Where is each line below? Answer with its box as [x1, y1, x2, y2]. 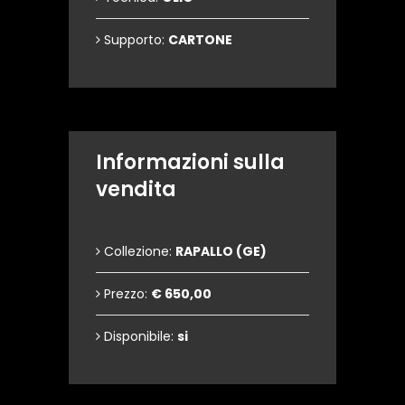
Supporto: [100, 31, 168, 50]
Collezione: [100, 242, 175, 261]
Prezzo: [100, 285, 151, 304]
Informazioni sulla [96, 148, 285, 177]
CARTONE [168, 31, 232, 50]
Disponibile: [100, 327, 177, 346]
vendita [96, 175, 176, 204]
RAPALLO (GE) [175, 242, 267, 261]
